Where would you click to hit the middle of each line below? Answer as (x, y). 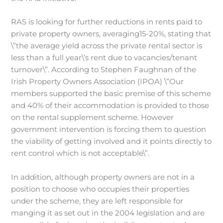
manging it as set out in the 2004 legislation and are (108, 213)
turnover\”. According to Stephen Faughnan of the (104, 70)
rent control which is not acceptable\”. (80, 154)
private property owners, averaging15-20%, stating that (111, 34)
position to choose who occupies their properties (100, 189)
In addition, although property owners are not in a (103, 177)
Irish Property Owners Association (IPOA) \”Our (98, 82)
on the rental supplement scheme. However (93, 118)
